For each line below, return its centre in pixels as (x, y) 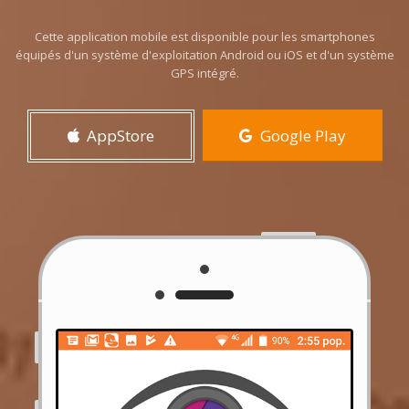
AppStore (116, 136)
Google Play (299, 136)
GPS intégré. (204, 73)
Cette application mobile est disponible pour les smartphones (204, 37)
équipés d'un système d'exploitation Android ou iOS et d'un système (204, 55)
